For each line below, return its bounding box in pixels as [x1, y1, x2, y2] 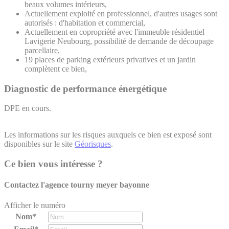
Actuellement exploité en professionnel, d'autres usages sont [25, 9, 217, 18]
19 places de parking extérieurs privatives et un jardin [25, 55, 196, 64]
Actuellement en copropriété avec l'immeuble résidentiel [25, 28, 204, 37]
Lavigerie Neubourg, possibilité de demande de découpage [25, 37, 214, 46]
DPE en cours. [4, 104, 51, 113]
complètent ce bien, [25, 64, 87, 74]
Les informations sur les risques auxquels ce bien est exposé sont [4, 130, 212, 140]
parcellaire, [25, 46, 60, 55]
